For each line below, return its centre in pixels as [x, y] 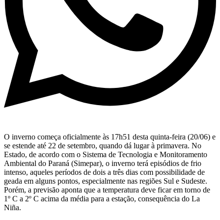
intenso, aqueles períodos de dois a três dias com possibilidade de [104, 172]
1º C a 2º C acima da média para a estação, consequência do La [102, 199]
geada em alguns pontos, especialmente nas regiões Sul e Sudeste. [106, 181]
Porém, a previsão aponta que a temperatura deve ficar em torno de [107, 190]
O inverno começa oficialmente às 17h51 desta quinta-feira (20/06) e [110, 137]
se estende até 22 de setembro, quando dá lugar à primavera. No [103, 146]
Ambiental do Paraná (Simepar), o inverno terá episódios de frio [103, 164]
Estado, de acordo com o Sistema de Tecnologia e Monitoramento [106, 155]
